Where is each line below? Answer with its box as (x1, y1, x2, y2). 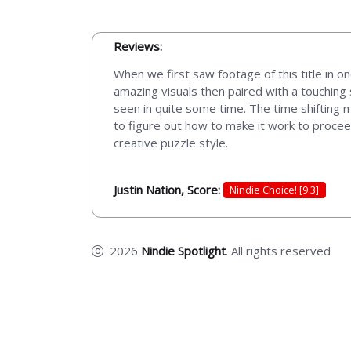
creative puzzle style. (114, 134, 228, 150)
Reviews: (114, 38, 162, 54)
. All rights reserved (226, 242, 331, 259)
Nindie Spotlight (141, 242, 226, 259)
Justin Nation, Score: (114, 181, 223, 197)
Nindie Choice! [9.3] (230, 183, 320, 197)
